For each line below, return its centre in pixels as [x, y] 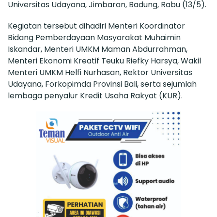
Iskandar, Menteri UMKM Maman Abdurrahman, [98, 49]
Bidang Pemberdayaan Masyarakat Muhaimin [94, 38]
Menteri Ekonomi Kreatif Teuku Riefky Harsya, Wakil [104, 61]
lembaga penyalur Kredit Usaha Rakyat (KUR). [95, 96]
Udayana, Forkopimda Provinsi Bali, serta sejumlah [102, 84]
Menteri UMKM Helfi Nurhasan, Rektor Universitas [100, 73]
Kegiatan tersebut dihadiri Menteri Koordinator [96, 26]
